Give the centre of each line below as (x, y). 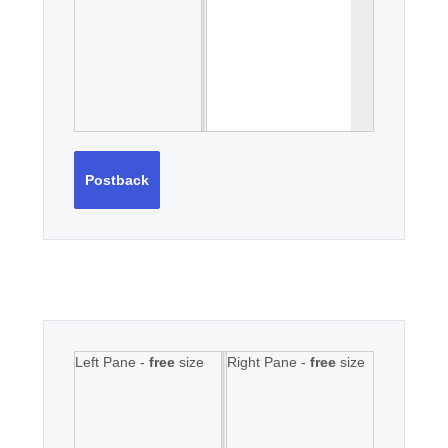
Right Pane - (268, 362)
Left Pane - (112, 362)
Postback (117, 180)
